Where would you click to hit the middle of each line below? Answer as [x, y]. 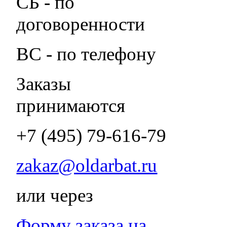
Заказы [44, 84]
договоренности [81, 24]
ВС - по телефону [86, 54]
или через [55, 195]
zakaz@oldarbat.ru [87, 165]
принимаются [71, 106]
